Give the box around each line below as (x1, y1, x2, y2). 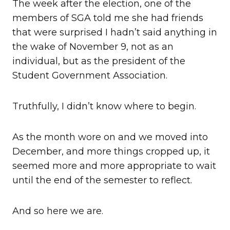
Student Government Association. (12, 70, 167, 82)
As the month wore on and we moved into (12, 131, 208, 143)
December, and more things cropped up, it (12, 146, 210, 158)
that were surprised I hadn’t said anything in (12, 27, 217, 39)
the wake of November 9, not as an (12, 41, 174, 53)
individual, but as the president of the (12, 55, 185, 67)
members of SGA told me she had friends (12, 12, 203, 24)
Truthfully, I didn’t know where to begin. (12, 101, 196, 112)
